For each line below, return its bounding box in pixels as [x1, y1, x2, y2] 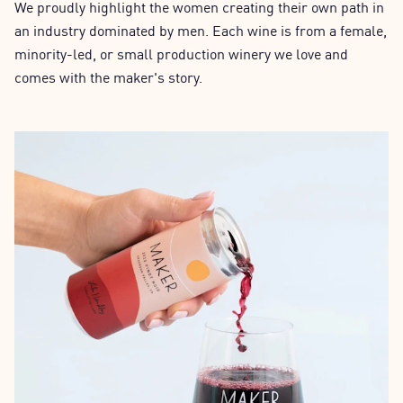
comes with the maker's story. [14, 66, 202, 88]
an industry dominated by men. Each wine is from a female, [14, 19, 387, 41]
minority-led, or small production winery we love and [14, 42, 348, 65]
